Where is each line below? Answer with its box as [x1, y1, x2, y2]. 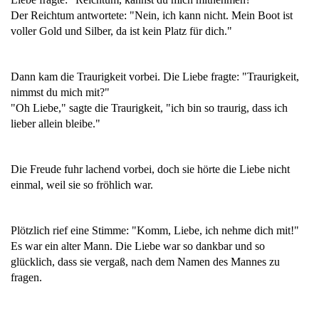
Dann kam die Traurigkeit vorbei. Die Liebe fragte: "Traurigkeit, [11, 70, 299, 83]
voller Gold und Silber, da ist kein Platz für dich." [11, 25, 232, 38]
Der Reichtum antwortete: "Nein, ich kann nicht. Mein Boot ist [11, 9, 293, 22]
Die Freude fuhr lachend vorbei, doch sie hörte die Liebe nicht [11, 163, 290, 176]
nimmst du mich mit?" [11, 86, 110, 99]
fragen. [11, 271, 42, 284]
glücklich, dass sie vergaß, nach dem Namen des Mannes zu [11, 256, 280, 268]
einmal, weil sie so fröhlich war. [11, 179, 153, 192]
